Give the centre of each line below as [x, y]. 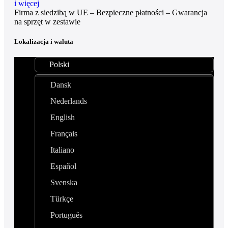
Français [64, 134]
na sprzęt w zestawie [47, 22]
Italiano [62, 150]
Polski [59, 65]
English [63, 118]
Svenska [64, 183]
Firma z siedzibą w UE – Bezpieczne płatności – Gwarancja [111, 13]
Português [66, 215]
